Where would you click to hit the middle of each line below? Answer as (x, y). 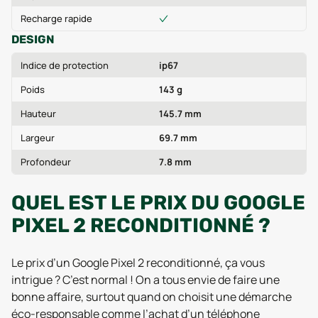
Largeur (38, 138)
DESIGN (33, 39)
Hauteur (38, 114)
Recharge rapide (56, 18)
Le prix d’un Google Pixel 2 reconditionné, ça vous (138, 263)
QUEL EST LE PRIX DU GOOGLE (158, 203)
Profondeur (46, 162)
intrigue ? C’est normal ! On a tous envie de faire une (146, 280)
